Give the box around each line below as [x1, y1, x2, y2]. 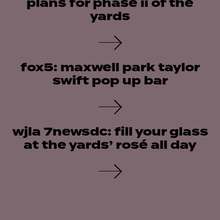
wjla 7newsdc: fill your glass [12, 123, 208, 141]
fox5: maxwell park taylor [20, 59, 200, 77]
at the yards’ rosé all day [24, 137, 196, 155]
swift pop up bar [52, 72, 168, 90]
